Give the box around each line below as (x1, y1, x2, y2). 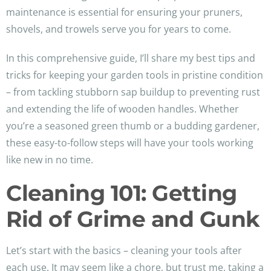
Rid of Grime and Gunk (6, 206, 260, 233)
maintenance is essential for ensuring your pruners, (6, 5, 243, 19)
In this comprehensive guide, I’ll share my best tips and (6, 51, 255, 65)
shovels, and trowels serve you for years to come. (6, 22, 231, 36)
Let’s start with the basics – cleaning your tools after (6, 244, 242, 258)
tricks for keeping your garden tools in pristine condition (6, 68, 263, 82)
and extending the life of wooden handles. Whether (6, 102, 239, 116)
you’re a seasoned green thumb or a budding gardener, (6, 119, 260, 133)
